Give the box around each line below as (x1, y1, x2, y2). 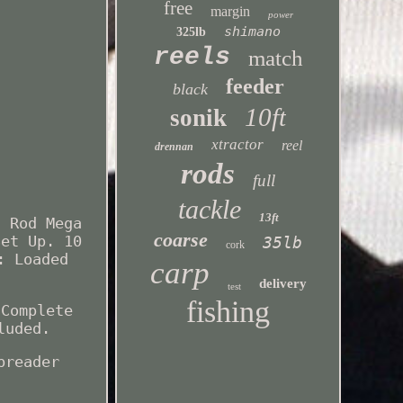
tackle (177, 194, 241, 224)
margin (210, 4, 250, 19)
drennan (154, 140, 193, 153)
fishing (186, 295, 271, 328)
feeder (225, 75, 284, 98)
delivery (258, 276, 307, 291)
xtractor (210, 136, 264, 153)
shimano (223, 23, 281, 40)
